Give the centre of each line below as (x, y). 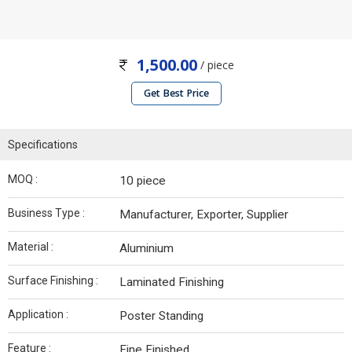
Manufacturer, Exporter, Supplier (204, 215)
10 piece (143, 181)
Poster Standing (161, 316)
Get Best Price (176, 93)
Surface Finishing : (53, 281)
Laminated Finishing (172, 282)
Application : (38, 315)
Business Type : (46, 213)
